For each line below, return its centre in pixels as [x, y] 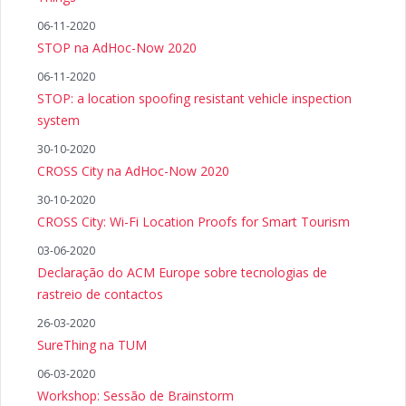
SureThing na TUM [92, 345]
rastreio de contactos [100, 294]
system [58, 120]
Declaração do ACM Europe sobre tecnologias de [182, 272]
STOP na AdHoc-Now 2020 [117, 48]
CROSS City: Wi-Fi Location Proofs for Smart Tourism [193, 222]
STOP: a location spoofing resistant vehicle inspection [194, 98]
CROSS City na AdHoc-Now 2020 [133, 171]
